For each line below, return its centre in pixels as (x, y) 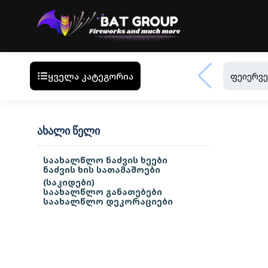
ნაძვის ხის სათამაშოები (102, 170)
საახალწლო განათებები (103, 192)
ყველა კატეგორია (91, 76)
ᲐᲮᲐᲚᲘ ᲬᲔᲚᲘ (68, 132)
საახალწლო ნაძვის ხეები (105, 160)
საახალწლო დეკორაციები (108, 201)
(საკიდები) (69, 182)
